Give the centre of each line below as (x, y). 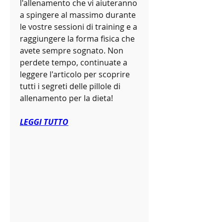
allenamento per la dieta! (66, 98)
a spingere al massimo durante (78, 15)
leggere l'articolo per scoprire (75, 75)
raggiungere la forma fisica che (77, 39)
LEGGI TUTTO (44, 122)
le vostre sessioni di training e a (79, 27)
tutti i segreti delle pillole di (70, 86)
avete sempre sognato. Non (72, 51)
